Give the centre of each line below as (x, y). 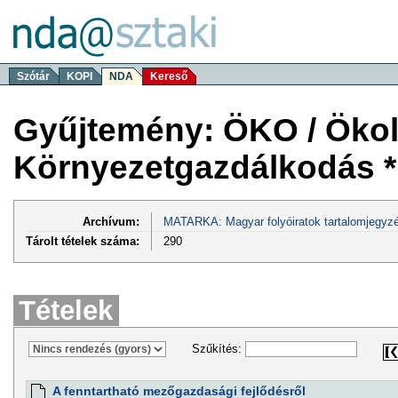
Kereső (169, 76)
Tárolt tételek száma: (83, 241)
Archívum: (111, 221)
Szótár (33, 76)
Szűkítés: (218, 349)
